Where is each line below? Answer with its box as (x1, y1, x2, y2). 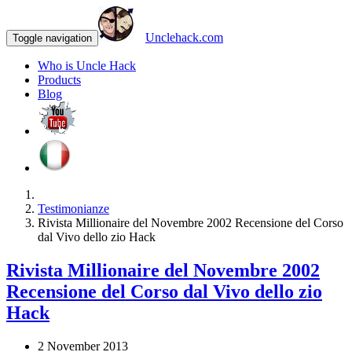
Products (38, 73, 81, 86)
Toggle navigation (13, 32, 92, 44)
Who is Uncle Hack (38, 59, 136, 72)
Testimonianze (38, 202, 109, 215)
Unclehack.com (145, 31, 223, 44)
